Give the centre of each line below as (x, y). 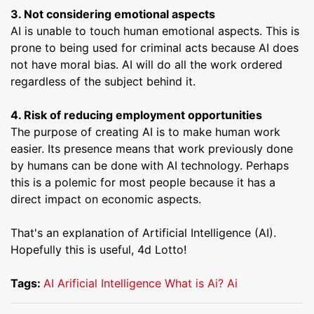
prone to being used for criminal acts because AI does (155, 47)
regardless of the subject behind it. (103, 81)
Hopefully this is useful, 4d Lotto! (98, 249)
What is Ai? (194, 283)
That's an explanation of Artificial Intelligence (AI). (143, 232)
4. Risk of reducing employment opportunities (136, 115)
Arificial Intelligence (109, 283)
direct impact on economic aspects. (106, 199)
